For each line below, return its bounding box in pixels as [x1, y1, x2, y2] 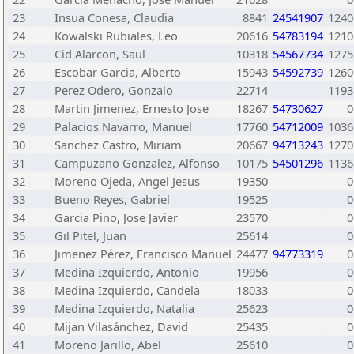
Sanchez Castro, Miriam [55, 137, 182, 153]
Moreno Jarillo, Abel [55, 337, 161, 352]
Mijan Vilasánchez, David [55, 318, 188, 334]
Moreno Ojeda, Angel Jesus [55, 173, 200, 189]
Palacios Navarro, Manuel [55, 119, 192, 134]
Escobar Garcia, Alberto [55, 64, 181, 80]
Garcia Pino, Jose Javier [55, 209, 178, 225]
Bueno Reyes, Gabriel [55, 191, 170, 207]
